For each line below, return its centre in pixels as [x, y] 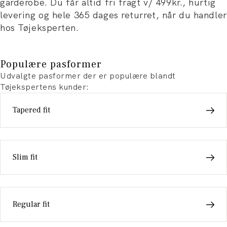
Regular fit [31, 204]
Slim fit [25, 157]
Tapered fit [31, 110]
